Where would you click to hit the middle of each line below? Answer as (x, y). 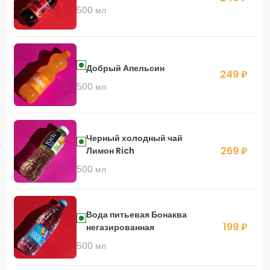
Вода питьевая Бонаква (136, 214)
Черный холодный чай (134, 138)
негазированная (120, 227)
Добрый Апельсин (125, 68)
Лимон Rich (110, 151)
